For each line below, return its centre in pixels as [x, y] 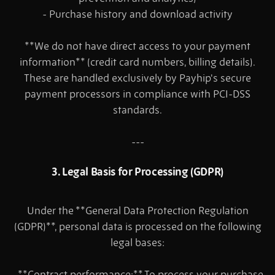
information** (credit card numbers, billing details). [137, 62]
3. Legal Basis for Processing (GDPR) [137, 172]
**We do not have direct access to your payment [137, 46]
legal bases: [137, 243]
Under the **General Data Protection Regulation [137, 211]
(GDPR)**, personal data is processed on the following [137, 227]
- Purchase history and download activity [137, 14]
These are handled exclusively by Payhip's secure [137, 78]
